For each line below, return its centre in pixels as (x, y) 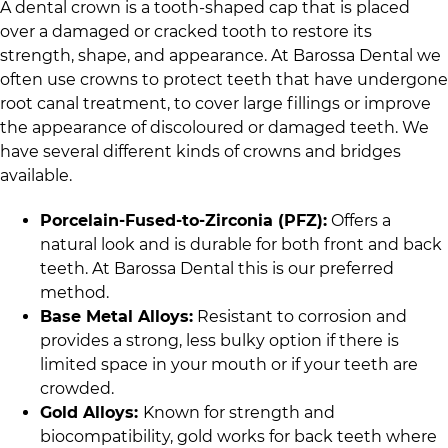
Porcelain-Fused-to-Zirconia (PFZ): (183, 220)
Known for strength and (239, 412)
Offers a (359, 220)
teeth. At (77, 268)
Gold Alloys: (91, 412)
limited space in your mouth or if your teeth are (229, 364)
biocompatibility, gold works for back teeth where (238, 436)
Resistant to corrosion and (300, 316)
